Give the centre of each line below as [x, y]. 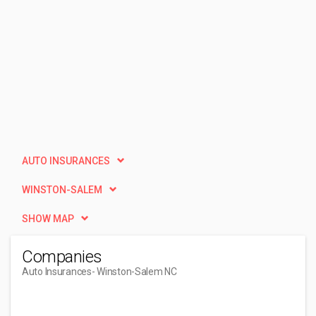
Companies [62, 257]
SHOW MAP [48, 219]
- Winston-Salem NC [134, 272]
